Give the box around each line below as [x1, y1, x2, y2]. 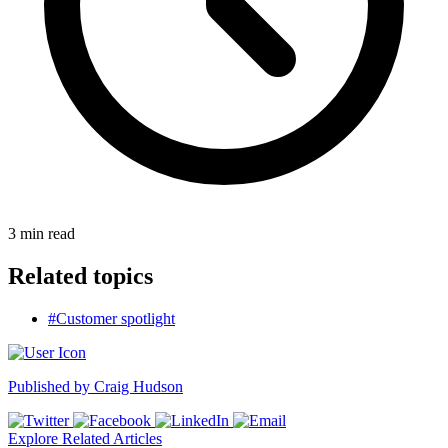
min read [20, 224, 75, 242]
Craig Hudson [94, 377, 183, 395]
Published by [8, 377, 94, 395]
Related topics [8, 262, 153, 289]
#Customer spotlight [48, 309, 175, 327]
